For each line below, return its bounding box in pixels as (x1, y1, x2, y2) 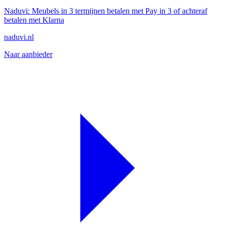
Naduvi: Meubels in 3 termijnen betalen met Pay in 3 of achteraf (4, 7, 207, 15)
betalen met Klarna (4, 16, 64, 24)
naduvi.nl (4, 33, 34, 41)
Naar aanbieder (4, 50, 52, 59)
